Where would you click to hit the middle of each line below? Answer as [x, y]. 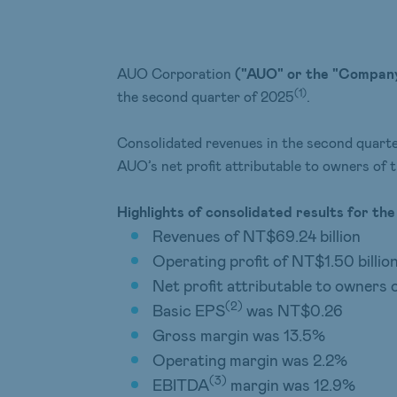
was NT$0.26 [293, 310]
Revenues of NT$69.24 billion [257, 236]
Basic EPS [189, 310]
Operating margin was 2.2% [250, 360]
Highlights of [161, 211]
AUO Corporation [176, 73]
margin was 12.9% [291, 385]
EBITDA [181, 385]
